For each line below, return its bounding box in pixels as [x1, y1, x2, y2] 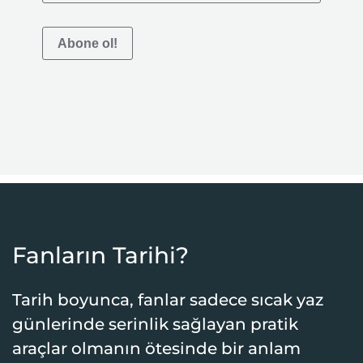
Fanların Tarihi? [12, 241, 189, 269]
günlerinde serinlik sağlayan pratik [12, 314, 298, 334]
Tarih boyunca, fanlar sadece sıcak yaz [12, 290, 323, 310]
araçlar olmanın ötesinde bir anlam [12, 339, 301, 358]
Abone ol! [58, 36, 117, 50]
